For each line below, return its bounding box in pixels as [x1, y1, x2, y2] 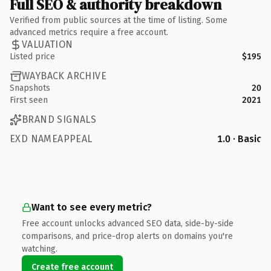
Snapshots [10, 82, 50, 93]
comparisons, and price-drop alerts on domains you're [22, 230, 233, 241]
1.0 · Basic [217, 132, 261, 145]
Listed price [10, 51, 55, 62]
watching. [22, 243, 57, 254]
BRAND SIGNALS [22, 114, 97, 125]
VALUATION [22, 39, 73, 50]
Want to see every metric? [31, 201, 152, 213]
